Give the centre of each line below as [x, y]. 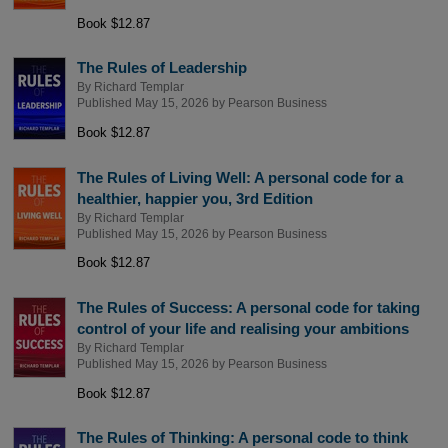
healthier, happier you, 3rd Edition [194, 198]
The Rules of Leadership [161, 68]
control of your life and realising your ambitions [242, 328]
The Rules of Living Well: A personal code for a [239, 177]
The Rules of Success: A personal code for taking [248, 307]
